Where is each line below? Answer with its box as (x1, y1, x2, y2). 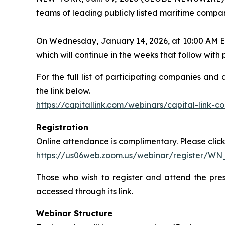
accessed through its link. (36, 186, 133, 196)
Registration (36, 122, 88, 132)
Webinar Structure (36, 208, 113, 218)
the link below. (36, 85, 90, 96)
